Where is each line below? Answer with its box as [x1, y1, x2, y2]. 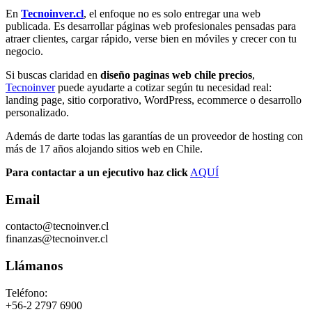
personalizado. [6, 107, 69, 119]
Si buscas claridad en [6, 69, 100, 81]
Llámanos [6, 258, 63, 274]
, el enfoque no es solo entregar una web [84, 8, 260, 20]
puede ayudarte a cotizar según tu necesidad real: [55, 81, 272, 94]
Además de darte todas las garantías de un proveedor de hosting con [6, 130, 303, 143]
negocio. [6, 45, 43, 58]
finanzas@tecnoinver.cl [6, 233, 108, 245]
